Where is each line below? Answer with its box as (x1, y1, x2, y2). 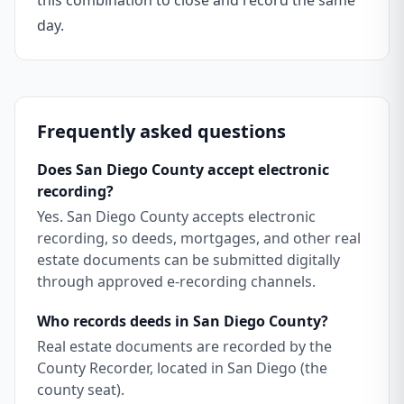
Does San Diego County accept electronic (37, 160, 329, 179)
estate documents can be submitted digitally (37, 250, 340, 270)
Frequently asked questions (37, 119, 286, 143)
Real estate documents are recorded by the (37, 336, 332, 356)
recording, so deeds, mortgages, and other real (37, 228, 361, 248)
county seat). (37, 380, 124, 399)
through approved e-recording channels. (37, 271, 316, 291)
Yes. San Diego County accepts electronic (37, 207, 316, 226)
